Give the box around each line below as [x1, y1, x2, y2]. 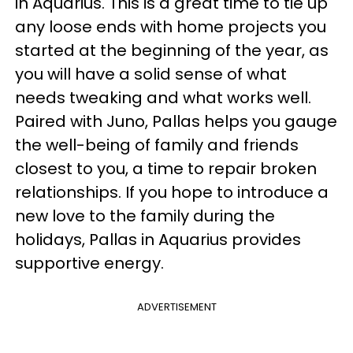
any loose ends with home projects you [15, 16, 326, 38]
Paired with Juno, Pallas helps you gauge [15, 110, 337, 132]
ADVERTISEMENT [136, 299, 217, 314]
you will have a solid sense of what [15, 63, 287, 85]
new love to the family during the [15, 205, 275, 227]
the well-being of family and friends [15, 134, 299, 156]
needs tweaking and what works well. [15, 87, 311, 109]
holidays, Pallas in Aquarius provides [15, 229, 301, 251]
